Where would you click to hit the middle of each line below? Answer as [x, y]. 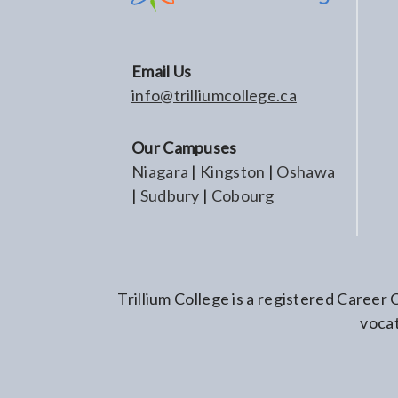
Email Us [162, 71]
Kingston [233, 171]
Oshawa [306, 171]
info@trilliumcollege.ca [214, 95]
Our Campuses [184, 147]
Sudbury [170, 195]
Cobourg [243, 195]
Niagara [160, 171]
